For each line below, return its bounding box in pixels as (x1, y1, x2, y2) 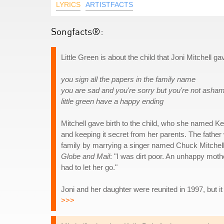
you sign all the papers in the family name (61, 75, 195, 83)
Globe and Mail (61, 152, 110, 160)
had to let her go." (61, 163, 117, 171)
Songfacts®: (51, 25, 103, 37)
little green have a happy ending (61, 97, 163, 105)
